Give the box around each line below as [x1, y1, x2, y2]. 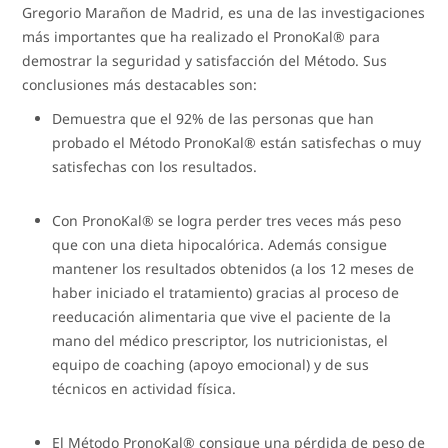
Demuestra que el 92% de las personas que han [52, 108, 375, 128]
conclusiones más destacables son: [22, 74, 258, 94]
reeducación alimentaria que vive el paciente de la [52, 306, 392, 326]
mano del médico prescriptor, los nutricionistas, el [52, 330, 389, 350]
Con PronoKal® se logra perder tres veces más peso [52, 210, 402, 230]
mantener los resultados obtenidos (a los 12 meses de [52, 258, 415, 278]
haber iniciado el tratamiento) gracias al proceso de [52, 282, 400, 302]
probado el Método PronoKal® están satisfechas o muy [52, 132, 422, 152]
